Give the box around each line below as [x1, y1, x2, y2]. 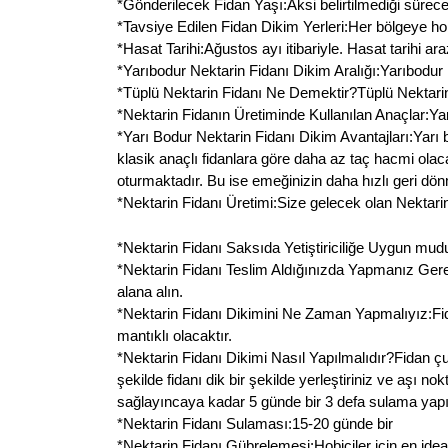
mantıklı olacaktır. [117, 327, 232, 345]
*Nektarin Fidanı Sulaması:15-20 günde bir [117, 415, 393, 433]
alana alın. [117, 283, 183, 301]
